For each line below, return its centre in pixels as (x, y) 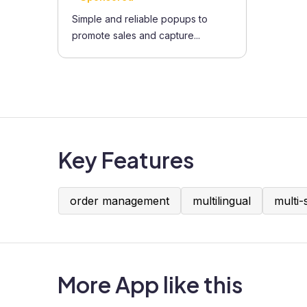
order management (120, 201)
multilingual (222, 201)
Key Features (126, 160)
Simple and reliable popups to (140, 19)
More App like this (150, 284)
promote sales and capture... (136, 35)
